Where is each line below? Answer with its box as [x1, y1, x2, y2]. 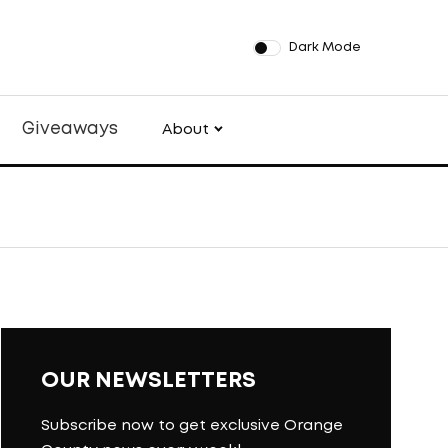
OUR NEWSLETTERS [41, 371, 256, 391]
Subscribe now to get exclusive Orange [41, 419, 343, 433]
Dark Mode [288, 41, 361, 53]
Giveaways [21, 122, 118, 137]
